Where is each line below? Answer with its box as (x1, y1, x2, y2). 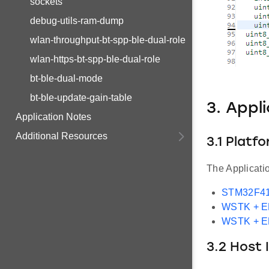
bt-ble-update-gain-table (30, 92, 132, 103)
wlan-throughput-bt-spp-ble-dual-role (30, 35, 186, 45)
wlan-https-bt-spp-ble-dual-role (30, 54, 160, 64)
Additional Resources (16, 131, 107, 141)
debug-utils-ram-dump (30, 16, 124, 26)
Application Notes (16, 112, 91, 122)
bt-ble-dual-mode (30, 73, 103, 83)
